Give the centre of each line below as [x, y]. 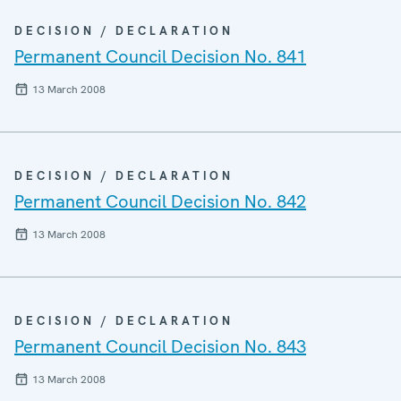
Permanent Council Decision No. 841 [160, 56]
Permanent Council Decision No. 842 [160, 201]
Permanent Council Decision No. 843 [160, 346]
